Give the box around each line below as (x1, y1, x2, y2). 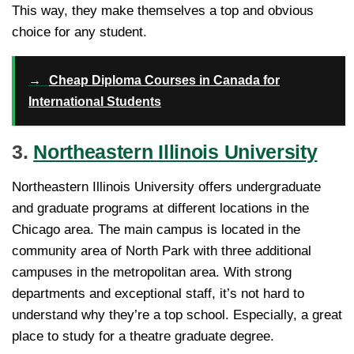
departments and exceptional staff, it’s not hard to (12, 285, 304, 301)
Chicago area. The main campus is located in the (12, 221, 300, 237)
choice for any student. (12, 24, 147, 40)
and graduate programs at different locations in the (12, 200, 309, 216)
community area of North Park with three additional (12, 243, 311, 258)
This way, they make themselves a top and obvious (12, 2, 314, 18)
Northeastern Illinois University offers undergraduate (12, 179, 321, 194)
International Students (28, 94, 161, 108)
